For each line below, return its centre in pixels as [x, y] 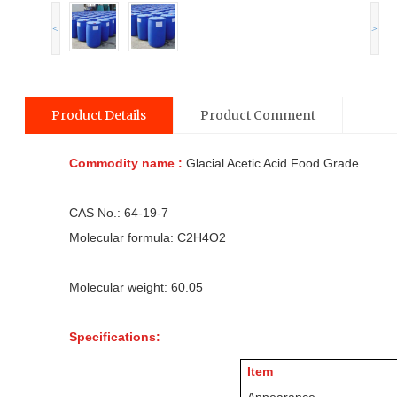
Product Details [98, 115]
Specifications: [114, 337]
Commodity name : [125, 163]
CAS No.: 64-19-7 [118, 213]
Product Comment [257, 115]
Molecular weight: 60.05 [143, 287]
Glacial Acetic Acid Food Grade [270, 163]
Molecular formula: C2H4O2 [174, 237]
